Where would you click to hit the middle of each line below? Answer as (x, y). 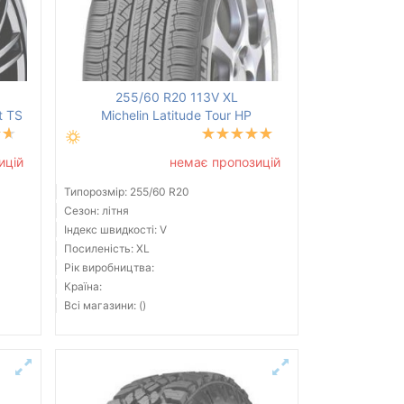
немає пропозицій (225, 162)
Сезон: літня (96, 211)
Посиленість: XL (106, 249)
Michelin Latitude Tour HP (177, 115)
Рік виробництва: (109, 268)
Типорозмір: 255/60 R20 (126, 192)
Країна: (83, 287)
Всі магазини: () (105, 306)
